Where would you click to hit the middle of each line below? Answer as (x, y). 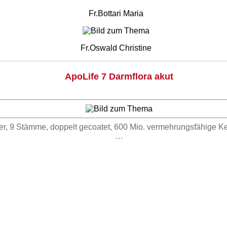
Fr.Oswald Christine (116, 48)
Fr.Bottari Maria (116, 14)
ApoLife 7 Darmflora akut (119, 77)
